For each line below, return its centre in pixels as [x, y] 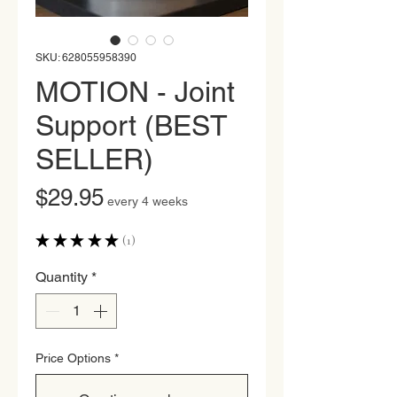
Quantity [62, 276]
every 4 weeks [148, 201]
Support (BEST [132, 125]
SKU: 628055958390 [86, 57]
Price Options [73, 358]
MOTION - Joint [135, 91]
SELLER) [94, 159]
